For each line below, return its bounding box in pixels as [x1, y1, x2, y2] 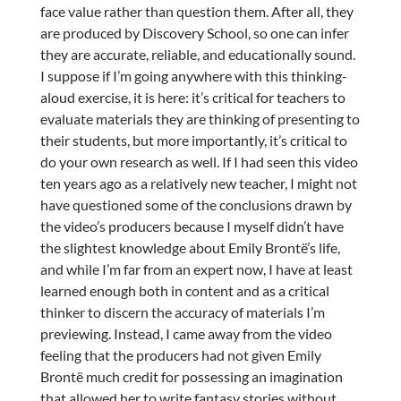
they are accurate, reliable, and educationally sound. [39, 45, 355, 63]
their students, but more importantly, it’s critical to [39, 131, 347, 149]
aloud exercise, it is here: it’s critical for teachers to [39, 88, 346, 106]
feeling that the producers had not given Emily [39, 346, 321, 363]
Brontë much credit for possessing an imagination [39, 367, 343, 385]
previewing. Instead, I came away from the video [39, 324, 332, 342]
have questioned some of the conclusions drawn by [39, 195, 352, 213]
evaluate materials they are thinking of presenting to [39, 109, 360, 127]
